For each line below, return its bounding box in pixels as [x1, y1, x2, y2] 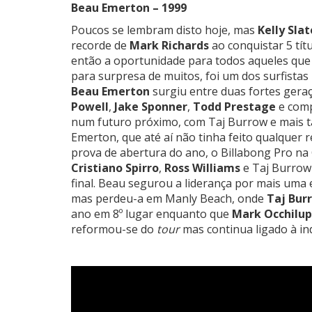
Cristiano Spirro [71, 160, 159, 176]
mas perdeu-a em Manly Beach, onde [71, 191, 264, 207]
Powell [71, 99, 109, 115]
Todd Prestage [193, 99, 276, 115]
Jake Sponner [114, 99, 187, 115]
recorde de [71, 38, 130, 54]
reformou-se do [71, 221, 154, 237]
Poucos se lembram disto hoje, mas [71, 22, 258, 38]
